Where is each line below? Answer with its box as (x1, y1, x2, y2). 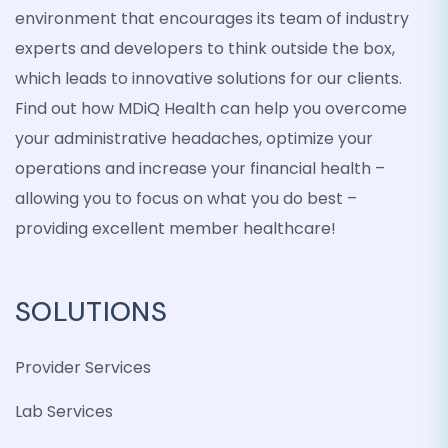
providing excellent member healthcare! (15, 217, 336, 240)
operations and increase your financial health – (15, 157, 385, 180)
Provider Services (15, 356, 151, 379)
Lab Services (15, 400, 113, 423)
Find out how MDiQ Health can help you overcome (15, 97, 407, 120)
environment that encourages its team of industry (15, 7, 409, 30)
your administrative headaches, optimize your (15, 127, 373, 150)
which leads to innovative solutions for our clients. (15, 67, 402, 90)
